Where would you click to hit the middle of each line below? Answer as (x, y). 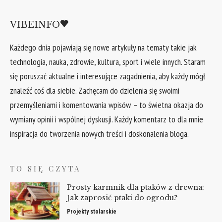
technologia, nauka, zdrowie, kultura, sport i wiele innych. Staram (108, 61)
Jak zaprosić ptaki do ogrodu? (122, 197)
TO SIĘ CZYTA (45, 168)
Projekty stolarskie (92, 211)
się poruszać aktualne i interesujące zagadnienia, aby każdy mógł (108, 76)
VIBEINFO (35, 25)
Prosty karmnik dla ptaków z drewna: (136, 187)
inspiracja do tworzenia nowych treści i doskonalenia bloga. (99, 133)
